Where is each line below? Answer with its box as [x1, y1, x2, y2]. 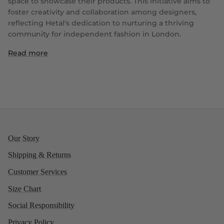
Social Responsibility [8, 201, 74, 210]
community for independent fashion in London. [8, 29, 181, 38]
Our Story [8, 133, 39, 142]
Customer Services [8, 167, 67, 176]
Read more [8, 48, 48, 57]
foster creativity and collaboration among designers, [8, 7, 196, 16]
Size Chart [8, 184, 41, 193]
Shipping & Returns [8, 150, 71, 159]
